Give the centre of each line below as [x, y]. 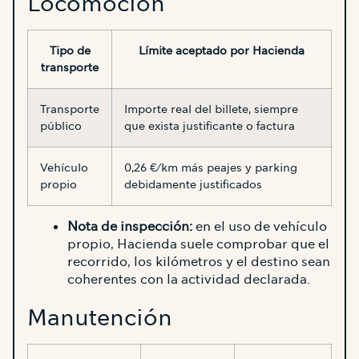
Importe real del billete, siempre [211, 109]
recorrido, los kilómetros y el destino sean [199, 261]
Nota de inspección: [130, 226]
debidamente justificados [193, 184]
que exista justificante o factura [210, 125]
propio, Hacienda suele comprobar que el [198, 244]
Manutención [100, 317]
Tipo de [70, 50]
